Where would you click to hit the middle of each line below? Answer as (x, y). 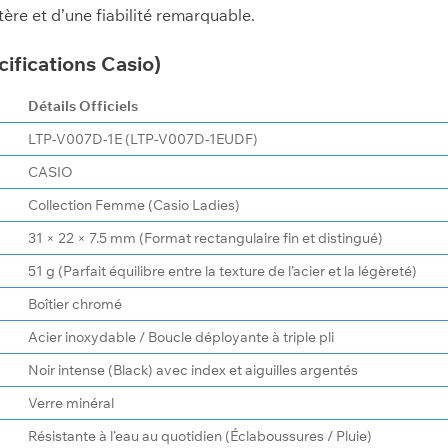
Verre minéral (71, 403)
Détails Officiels (83, 106)
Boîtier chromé (75, 304)
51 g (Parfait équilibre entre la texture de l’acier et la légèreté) (223, 271)
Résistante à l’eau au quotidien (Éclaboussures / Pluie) (200, 436)
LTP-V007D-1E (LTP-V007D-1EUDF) (143, 139)
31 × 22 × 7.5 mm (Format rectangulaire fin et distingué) (206, 238)
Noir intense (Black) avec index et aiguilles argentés (193, 370)
